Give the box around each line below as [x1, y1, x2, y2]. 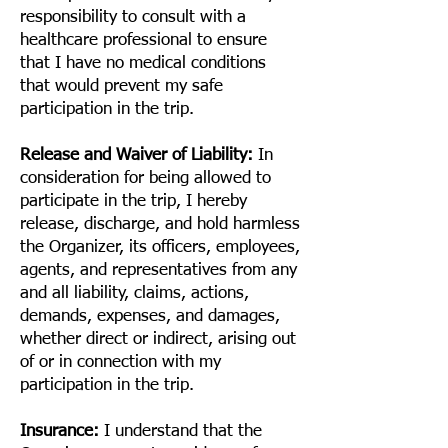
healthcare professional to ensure [20, 32, 267, 49]
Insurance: [20, 423, 99, 440]
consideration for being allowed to [20, 170, 271, 187]
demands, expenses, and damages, [20, 308, 280, 325]
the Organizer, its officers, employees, [20, 239, 300, 256]
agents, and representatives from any [20, 262, 297, 279]
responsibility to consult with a [20, 9, 246, 26]
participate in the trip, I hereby [20, 193, 247, 210]
